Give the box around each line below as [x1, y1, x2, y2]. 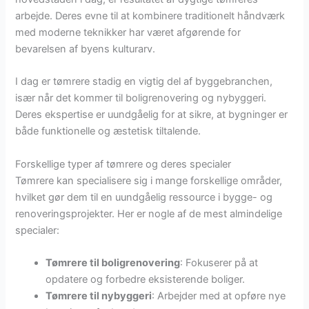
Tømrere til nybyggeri [46, 289, 152, 302]
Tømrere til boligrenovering [46, 256, 181, 269]
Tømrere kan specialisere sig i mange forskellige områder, [15, 174, 283, 187]
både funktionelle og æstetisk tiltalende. [15, 125, 201, 138]
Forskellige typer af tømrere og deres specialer [15, 157, 232, 170]
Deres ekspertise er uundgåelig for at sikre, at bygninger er [15, 108, 288, 121]
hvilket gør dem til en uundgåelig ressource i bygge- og [15, 190, 273, 203]
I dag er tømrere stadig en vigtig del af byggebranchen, [15, 75, 273, 88]
